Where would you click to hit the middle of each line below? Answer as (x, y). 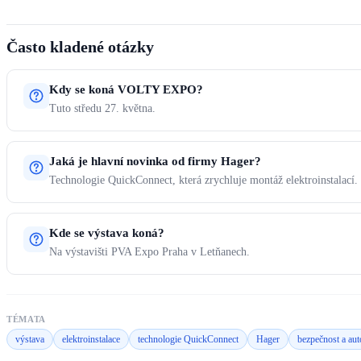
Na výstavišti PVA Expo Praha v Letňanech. (149, 252)
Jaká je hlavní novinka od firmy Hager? (155, 162)
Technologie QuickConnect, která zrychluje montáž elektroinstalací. (203, 180)
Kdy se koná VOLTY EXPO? (126, 90)
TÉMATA (26, 320)
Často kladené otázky (80, 47)
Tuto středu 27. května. (102, 109)
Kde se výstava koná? (107, 233)
